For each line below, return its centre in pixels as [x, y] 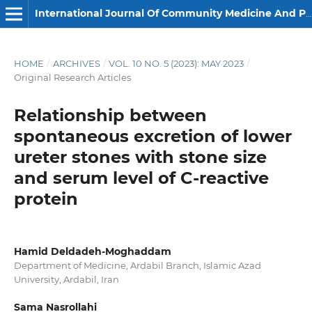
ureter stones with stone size [140, 157]
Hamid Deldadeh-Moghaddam [92, 251]
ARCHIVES [76, 63]
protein [46, 198]
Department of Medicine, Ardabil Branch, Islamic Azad [137, 265]
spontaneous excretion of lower [153, 136]
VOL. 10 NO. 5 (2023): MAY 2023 [177, 63]
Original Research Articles [72, 77]
